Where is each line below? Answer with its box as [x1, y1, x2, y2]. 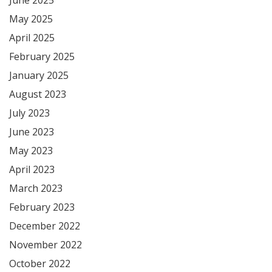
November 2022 [9, 237, 82, 251]
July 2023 [9, 106, 50, 120]
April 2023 [9, 162, 55, 176]
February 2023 [9, 200, 75, 214]
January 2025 [9, 68, 69, 82]
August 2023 [9, 87, 66, 101]
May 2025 [9, 12, 53, 25]
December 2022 [9, 219, 80, 233]
